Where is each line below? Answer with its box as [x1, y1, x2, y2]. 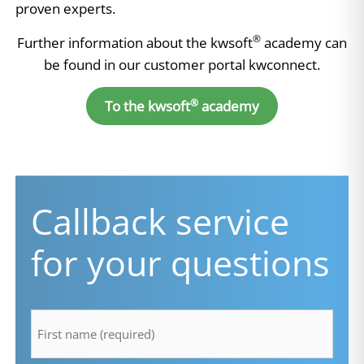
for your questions [31, 239, 330, 288]
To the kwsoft [105, 97, 190, 116]
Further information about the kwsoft [17, 32, 253, 52]
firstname [30, 293, 89, 312]
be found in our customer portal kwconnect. [44, 54, 320, 74]
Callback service [31, 197, 289, 246]
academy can [261, 32, 347, 52]
